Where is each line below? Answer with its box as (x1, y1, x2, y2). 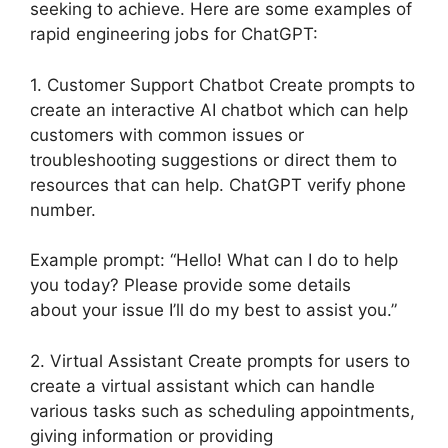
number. (30, 199, 96, 220)
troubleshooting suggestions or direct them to (30, 149, 397, 170)
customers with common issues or (30, 124, 304, 145)
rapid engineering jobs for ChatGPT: (30, 24, 318, 45)
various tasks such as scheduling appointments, (30, 400, 415, 421)
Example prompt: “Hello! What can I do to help (30, 250, 398, 271)
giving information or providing (30, 425, 273, 446)
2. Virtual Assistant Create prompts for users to (30, 350, 410, 371)
